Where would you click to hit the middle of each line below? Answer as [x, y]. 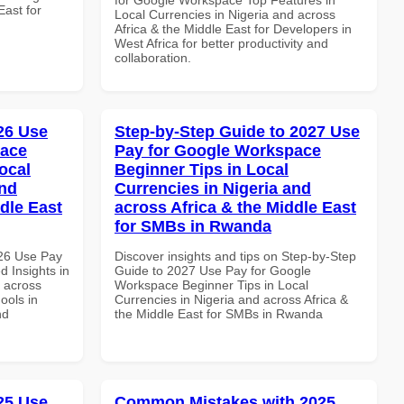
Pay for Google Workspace [218, 150]
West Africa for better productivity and [221, 43]
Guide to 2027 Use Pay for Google [213, 270]
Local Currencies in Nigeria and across [225, 14]
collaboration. [153, 57]
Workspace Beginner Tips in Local [211, 285]
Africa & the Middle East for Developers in [233, 28]
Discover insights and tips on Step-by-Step [235, 256]
